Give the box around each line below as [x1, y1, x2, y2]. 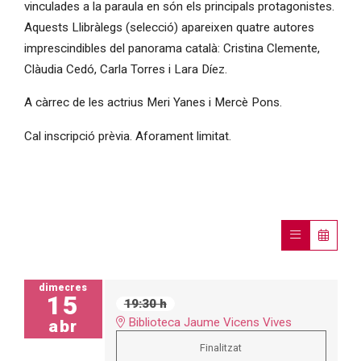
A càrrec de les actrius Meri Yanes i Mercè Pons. [23, 95, 282, 110]
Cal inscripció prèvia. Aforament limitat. [23, 128, 231, 143]
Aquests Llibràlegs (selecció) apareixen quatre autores [23, 20, 314, 35]
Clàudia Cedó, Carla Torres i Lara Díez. [23, 62, 227, 77]
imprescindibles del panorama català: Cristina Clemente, [23, 41, 320, 56]
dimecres [39, 282, 88, 294]
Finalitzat [200, 342, 243, 355]
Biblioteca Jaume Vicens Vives [124, 315, 292, 330]
